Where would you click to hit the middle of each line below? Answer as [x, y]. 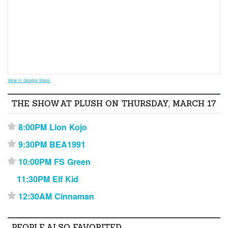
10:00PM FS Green [55, 161]
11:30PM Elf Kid [48, 179]
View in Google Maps [29, 80]
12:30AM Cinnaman [56, 196]
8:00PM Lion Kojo [53, 127]
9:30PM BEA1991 [52, 144]
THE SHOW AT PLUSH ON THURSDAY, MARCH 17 [114, 103]
